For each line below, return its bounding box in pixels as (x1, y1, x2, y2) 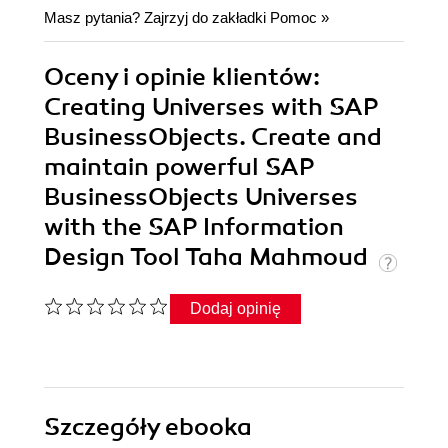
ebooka (165, 412, 252, 443)
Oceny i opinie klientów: (44, 62, 320, 93)
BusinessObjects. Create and (44, 122, 382, 153)
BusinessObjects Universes (44, 182, 358, 213)
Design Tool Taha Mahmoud (44, 242, 374, 273)
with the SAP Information (44, 212, 344, 243)
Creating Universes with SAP (44, 92, 378, 123)
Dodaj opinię (190, 300, 281, 318)
